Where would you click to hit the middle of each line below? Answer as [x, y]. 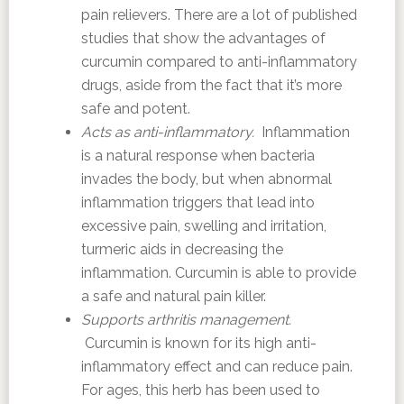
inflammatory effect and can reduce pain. [216, 367]
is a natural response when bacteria [197, 156]
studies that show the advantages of [203, 38]
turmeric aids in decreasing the [182, 249]
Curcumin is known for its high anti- [198, 343]
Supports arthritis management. [186, 320]
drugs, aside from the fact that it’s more [211, 85]
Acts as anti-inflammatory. [167, 132]
